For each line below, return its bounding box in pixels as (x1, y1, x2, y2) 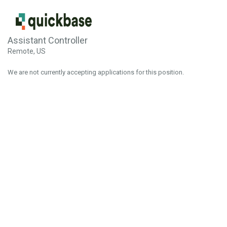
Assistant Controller (8, 35, 88, 46)
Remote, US (8, 47, 46, 55)
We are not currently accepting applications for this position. (8, 68, 184, 76)
